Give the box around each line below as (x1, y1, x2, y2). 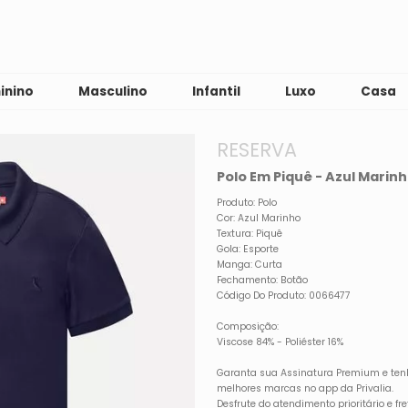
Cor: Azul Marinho (217, 210, 301, 225)
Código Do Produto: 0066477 (217, 288, 352, 302)
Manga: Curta (217, 257, 283, 271)
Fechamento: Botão (217, 272, 309, 287)
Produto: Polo (217, 195, 278, 209)
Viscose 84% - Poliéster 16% (217, 334, 344, 349)
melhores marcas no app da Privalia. (217, 381, 394, 395)
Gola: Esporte (217, 241, 280, 256)
